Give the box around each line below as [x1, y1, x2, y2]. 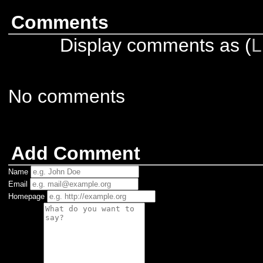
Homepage [8, 192, 45, 201]
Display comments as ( [60, 35, 252, 56]
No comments [8, 86, 125, 107]
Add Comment [11, 143, 140, 164]
